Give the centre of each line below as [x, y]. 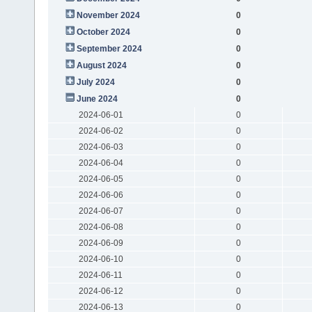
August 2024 [101, 65]
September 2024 [109, 48]
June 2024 [97, 99]
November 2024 [108, 15]
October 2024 [103, 32]
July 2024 [95, 82]
